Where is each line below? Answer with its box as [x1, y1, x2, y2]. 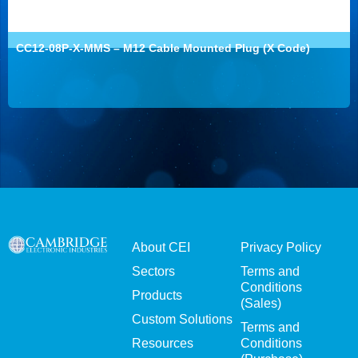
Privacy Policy [240, 240, 321, 254]
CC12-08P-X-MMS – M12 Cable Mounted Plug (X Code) [16, 41, 310, 54]
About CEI [131, 240, 190, 254]
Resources [131, 336, 193, 350]
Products [131, 288, 182, 302]
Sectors [131, 264, 175, 278]
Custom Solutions [131, 312, 233, 326]
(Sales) [240, 296, 281, 310]
